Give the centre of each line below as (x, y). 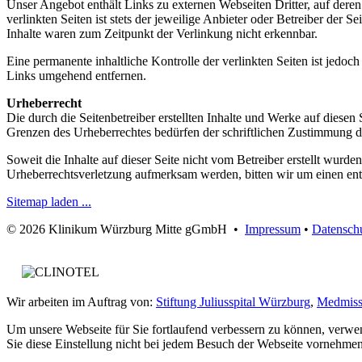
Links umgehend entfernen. (76, 75)
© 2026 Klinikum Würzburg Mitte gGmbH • (126, 229)
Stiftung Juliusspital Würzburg (233, 301)
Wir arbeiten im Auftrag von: (81, 301)
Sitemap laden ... (49, 201)
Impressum (273, 229)
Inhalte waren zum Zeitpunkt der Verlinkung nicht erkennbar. (162, 33)
